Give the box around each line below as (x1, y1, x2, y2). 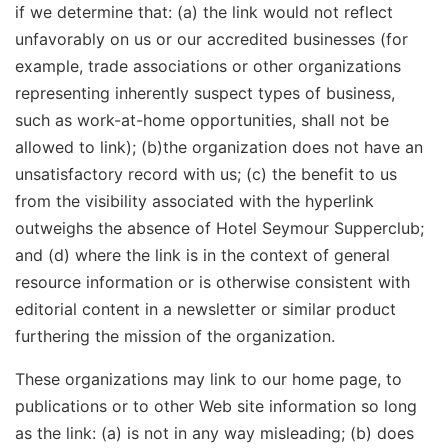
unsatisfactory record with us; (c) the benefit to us (15, 163, 397, 184)
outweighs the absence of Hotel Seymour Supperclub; (15, 217, 424, 238)
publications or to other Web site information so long (15, 395, 417, 416)
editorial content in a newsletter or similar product (15, 298, 396, 319)
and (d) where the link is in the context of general (15, 244, 390, 265)
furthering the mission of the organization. (15, 325, 335, 346)
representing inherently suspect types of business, (15, 82, 395, 103)
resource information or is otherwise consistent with (15, 271, 410, 292)
